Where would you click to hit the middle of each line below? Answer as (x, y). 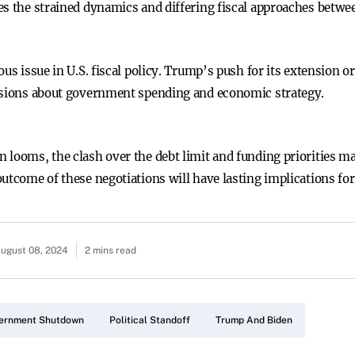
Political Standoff (150, 320)
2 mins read (111, 250)
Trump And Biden (254, 320)
